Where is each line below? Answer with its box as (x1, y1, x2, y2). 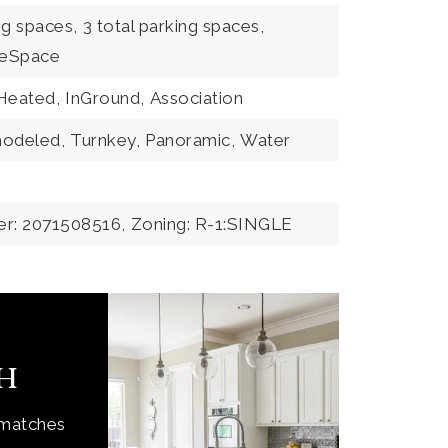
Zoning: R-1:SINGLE (130, 214, 293, 234)
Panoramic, (145, 130, 236, 150)
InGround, (65, 88, 145, 108)
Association (149, 88, 244, 108)
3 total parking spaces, (82, 16, 265, 36)
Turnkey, (70, 130, 141, 150)
